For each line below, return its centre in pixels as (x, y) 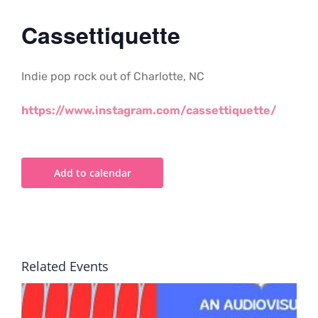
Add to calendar (92, 173)
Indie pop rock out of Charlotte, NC (113, 77)
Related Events (65, 267)
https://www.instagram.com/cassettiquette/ (149, 111)
